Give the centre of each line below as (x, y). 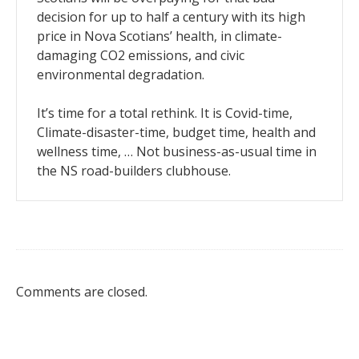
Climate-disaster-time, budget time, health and (176, 132)
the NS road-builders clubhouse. (134, 170)
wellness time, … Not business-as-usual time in (177, 151)
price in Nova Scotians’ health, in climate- (159, 36)
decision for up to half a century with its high (171, 16)
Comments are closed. (82, 291)
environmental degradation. (121, 74)
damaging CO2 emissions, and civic (141, 55)
